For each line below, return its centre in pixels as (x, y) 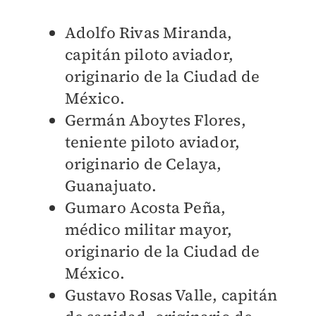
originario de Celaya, (143, 164)
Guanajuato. (113, 186)
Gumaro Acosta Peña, (145, 207)
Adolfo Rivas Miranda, (148, 32)
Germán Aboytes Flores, (155, 120)
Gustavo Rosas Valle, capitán (171, 295)
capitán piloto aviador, (149, 54)
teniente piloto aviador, (152, 142)
